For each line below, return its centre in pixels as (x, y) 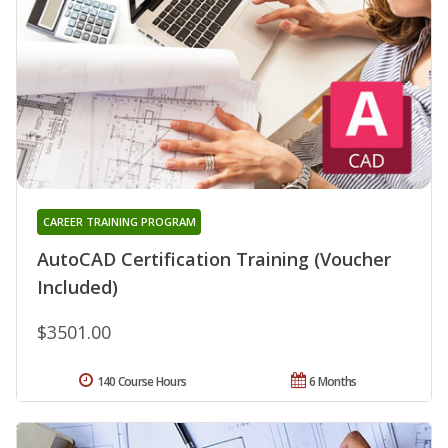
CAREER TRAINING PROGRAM (119, 221)
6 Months (333, 381)
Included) (77, 286)
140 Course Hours (141, 381)
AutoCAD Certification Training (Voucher (214, 258)
